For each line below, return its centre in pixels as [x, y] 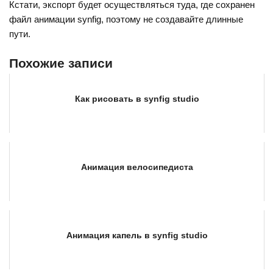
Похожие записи [61, 64]
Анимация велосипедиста [137, 167]
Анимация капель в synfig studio [137, 236]
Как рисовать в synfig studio [137, 99]
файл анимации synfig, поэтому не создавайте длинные [126, 19]
